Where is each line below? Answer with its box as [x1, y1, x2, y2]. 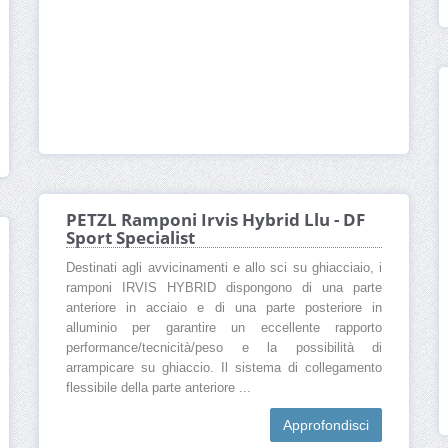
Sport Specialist [66, 226, 195, 250]
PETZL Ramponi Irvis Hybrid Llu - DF [66, 208, 365, 232]
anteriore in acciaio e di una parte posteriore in [66, 301, 382, 316]
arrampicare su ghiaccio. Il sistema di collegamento [66, 361, 382, 376]
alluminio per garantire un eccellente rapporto [66, 321, 382, 336]
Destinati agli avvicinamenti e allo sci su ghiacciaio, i [66, 261, 382, 276]
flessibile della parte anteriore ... [66, 381, 251, 396]
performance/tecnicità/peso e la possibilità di [66, 341, 382, 356]
